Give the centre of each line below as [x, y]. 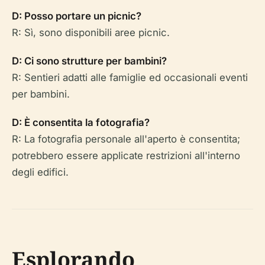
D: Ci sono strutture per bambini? [89, 61]
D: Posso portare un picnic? [77, 16]
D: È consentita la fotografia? [81, 122]
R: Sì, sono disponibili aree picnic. [91, 33]
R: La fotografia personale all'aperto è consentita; [126, 139]
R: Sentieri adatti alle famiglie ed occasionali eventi [130, 77]
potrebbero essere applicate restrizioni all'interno [126, 156]
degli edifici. [40, 172]
